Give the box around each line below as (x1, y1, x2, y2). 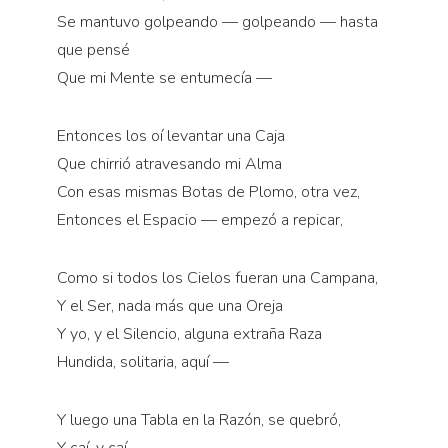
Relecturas (15, 139, 87, 158)
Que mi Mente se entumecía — (56, 67, 272, 90)
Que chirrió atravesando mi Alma (56, 153, 282, 176)
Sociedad (15, 171, 78, 190)
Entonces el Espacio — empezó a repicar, (56, 209, 343, 232)
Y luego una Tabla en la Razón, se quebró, (56, 409, 341, 432)
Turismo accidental (15, 203, 143, 222)
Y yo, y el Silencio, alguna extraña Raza (56, 323, 322, 346)
